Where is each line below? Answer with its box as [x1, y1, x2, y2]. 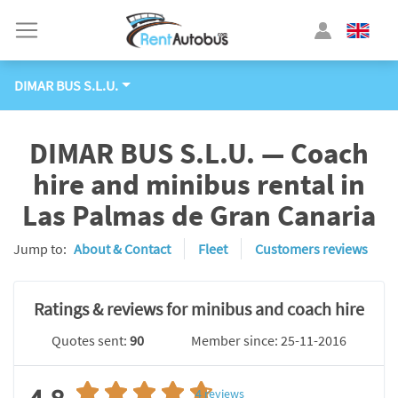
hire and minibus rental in [33, 166, 365, 203]
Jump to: [13, 240, 67, 258]
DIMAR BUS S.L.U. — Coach [29, 135, 369, 171]
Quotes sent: [52, 331, 131, 349]
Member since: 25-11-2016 [190, 331, 346, 349]
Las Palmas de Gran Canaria [22, 197, 376, 234]
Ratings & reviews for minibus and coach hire [34, 298, 364, 320]
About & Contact [74, 240, 171, 258]
